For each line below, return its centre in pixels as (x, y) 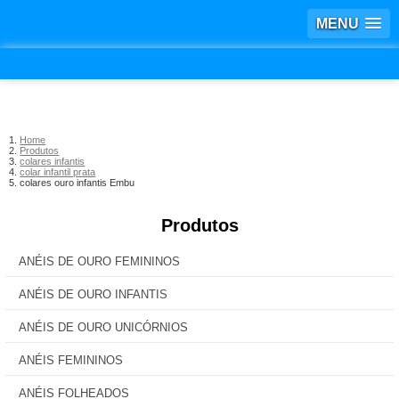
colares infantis (53, 161)
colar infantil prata (58, 172)
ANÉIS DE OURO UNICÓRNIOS (103, 327)
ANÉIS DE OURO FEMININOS (99, 261)
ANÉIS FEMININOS (71, 360)
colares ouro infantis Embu (77, 183)
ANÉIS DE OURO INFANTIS (93, 294)
